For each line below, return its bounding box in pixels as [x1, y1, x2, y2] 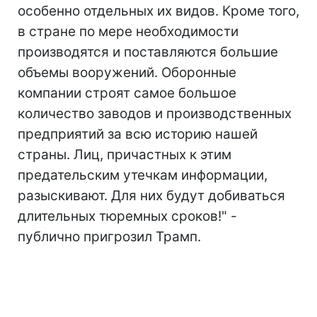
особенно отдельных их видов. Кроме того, [18, 2, 299, 19]
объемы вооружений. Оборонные [18, 64, 236, 81]
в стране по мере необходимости [18, 23, 238, 40]
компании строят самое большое [18, 84, 236, 101]
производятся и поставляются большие [18, 43, 278, 60]
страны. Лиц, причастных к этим [18, 146, 231, 163]
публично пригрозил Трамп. [18, 228, 201, 245]
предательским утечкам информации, [18, 166, 267, 183]
